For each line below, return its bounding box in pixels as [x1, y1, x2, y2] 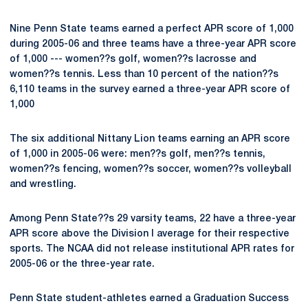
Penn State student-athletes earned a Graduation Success [10, 294, 289, 303]
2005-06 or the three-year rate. [10, 260, 155, 269]
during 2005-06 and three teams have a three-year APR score [10, 40, 296, 49]
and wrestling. [10, 180, 76, 189]
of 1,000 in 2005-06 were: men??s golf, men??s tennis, [10, 150, 265, 159]
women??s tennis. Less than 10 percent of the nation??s [10, 70, 278, 79]
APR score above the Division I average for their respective [10, 230, 289, 239]
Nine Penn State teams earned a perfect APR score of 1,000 [10, 25, 294, 34]
